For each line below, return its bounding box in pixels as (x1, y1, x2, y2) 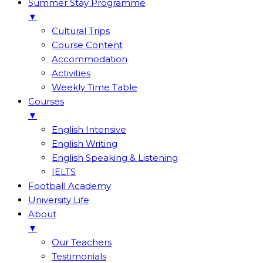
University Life (28, 194, 89, 206)
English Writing (52, 138, 117, 150)
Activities (52, 68, 90, 79)
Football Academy (28, 180, 111, 192)
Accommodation (52, 53, 127, 65)
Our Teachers (52, 237, 112, 248)
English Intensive (52, 124, 126, 136)
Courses (28, 96, 64, 107)
